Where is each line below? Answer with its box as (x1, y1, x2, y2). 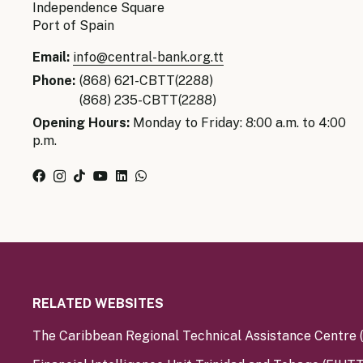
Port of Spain (32, 18, 114, 33)
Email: (32, 49, 70, 65)
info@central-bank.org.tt (73, 49, 224, 65)
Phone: (32, 73, 75, 88)
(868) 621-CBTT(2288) (79, 73, 213, 88)
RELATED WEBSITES (32, 296, 164, 311)
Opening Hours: (32, 115, 130, 130)
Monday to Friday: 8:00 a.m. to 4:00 (130, 115, 346, 130)
